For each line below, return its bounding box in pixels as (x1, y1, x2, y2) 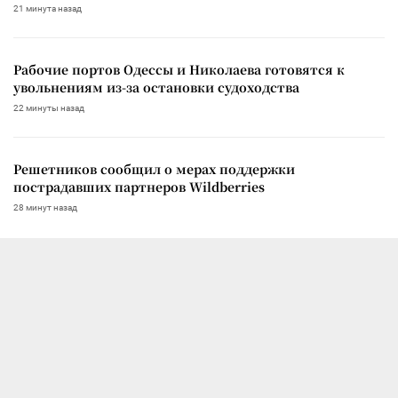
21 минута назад (13, 3, 82, 13)
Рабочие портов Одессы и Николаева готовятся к (13, 60, 345, 78)
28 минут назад (13, 202, 77, 212)
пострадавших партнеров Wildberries (13, 177, 265, 195)
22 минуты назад (13, 102, 84, 113)
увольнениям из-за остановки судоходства (13, 77, 299, 96)
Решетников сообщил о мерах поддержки (13, 159, 295, 178)
